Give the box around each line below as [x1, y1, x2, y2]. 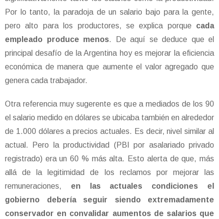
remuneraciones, [5, 182, 62, 191]
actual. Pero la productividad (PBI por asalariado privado [5, 141, 214, 150]
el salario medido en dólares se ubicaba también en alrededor [5, 113, 214, 122]
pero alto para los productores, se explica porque [5, 22, 192, 30]
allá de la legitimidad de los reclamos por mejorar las [5, 168, 214, 177]
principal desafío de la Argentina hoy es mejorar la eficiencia [5, 49, 214, 58]
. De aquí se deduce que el [109, 35, 214, 44]
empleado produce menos [5, 35, 109, 44]
